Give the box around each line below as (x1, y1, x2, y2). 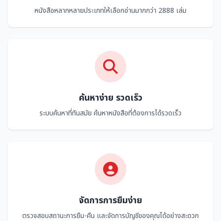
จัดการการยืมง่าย (79, 194, 142, 206)
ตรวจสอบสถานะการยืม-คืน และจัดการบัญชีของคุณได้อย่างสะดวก (22, 211, 199, 220)
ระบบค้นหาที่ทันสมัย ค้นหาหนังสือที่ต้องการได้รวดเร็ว (39, 108, 182, 117)
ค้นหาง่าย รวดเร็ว (78, 91, 143, 103)
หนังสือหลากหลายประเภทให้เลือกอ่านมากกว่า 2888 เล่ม (35, 5, 186, 15)
